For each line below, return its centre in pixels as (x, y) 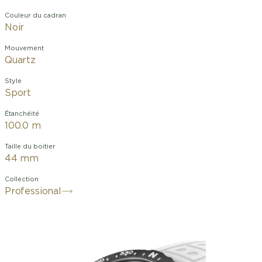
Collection (22, 179)
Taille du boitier (30, 146)
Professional (33, 191)
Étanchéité (22, 114)
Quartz (20, 60)
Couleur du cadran (35, 15)
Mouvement (24, 48)
